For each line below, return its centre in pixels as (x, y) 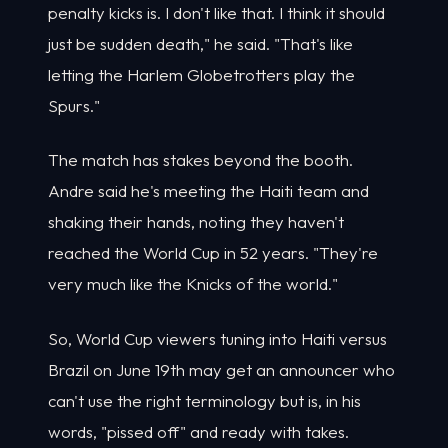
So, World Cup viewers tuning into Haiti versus (217, 338)
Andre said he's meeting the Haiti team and (208, 191)
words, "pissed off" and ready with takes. (198, 431)
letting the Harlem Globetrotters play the (201, 74)
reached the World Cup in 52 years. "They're (213, 253)
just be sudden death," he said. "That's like (200, 43)
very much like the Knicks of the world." (193, 284)
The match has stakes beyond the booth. (200, 160)
